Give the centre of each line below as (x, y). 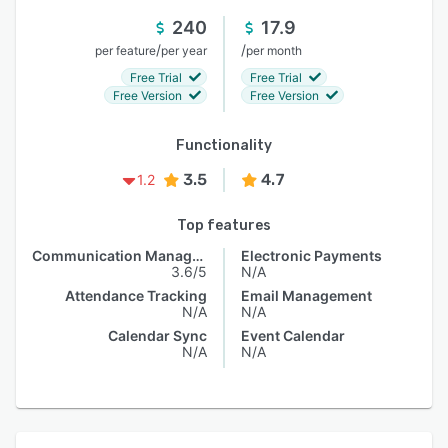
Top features (224, 225)
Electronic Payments (311, 255)
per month (274, 50)
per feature (125, 50)
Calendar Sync (157, 335)
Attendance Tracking (136, 295)
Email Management (306, 295)
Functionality (224, 145)
